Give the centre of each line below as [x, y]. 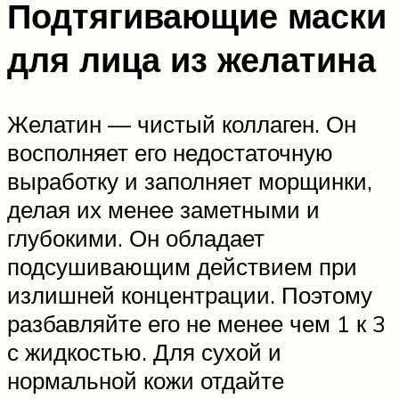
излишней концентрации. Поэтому [190, 294]
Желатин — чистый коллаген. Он [182, 123]
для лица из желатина [191, 59]
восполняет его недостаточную [170, 152]
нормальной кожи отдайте [146, 380]
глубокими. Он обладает [136, 237]
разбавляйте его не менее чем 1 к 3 [196, 323]
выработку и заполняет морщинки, [190, 180]
